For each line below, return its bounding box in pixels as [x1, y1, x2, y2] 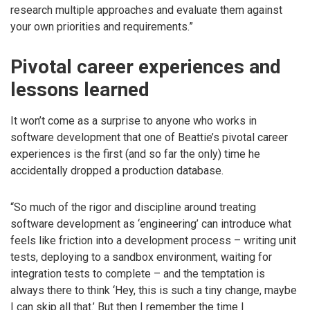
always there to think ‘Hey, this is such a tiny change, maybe [10, 283, 297, 297]
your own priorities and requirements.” [10, 20, 193, 34]
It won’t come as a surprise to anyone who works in [10, 114, 257, 128]
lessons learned [10, 77, 149, 101]
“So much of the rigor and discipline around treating [10, 200, 256, 214]
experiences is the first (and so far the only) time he [10, 147, 260, 161]
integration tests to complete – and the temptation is [10, 266, 265, 280]
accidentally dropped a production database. [10, 164, 224, 178]
